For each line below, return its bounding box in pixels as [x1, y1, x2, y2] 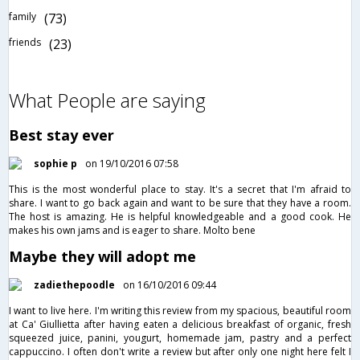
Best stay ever [9, 125, 114, 145]
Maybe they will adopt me [9, 246, 196, 266]
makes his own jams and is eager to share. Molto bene [9, 223, 256, 237]
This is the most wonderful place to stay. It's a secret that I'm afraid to [9, 182, 351, 196]
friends [9, 35, 41, 50]
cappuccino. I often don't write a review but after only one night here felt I [9, 344, 351, 358]
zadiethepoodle [34, 277, 115, 292]
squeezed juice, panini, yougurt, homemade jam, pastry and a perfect [9, 330, 351, 345]
